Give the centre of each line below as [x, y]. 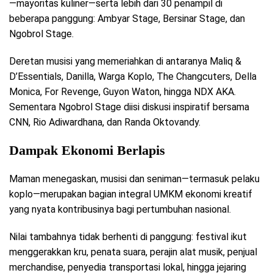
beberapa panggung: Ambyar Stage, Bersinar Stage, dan [127, 18]
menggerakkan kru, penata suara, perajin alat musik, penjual [133, 252]
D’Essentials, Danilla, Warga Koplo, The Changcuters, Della [133, 76]
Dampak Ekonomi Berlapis [87, 150]
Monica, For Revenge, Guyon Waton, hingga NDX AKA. [122, 91]
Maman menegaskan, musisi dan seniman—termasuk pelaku [134, 179]
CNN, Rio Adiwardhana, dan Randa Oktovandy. [105, 122]
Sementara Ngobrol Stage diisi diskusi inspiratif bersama [129, 107]
